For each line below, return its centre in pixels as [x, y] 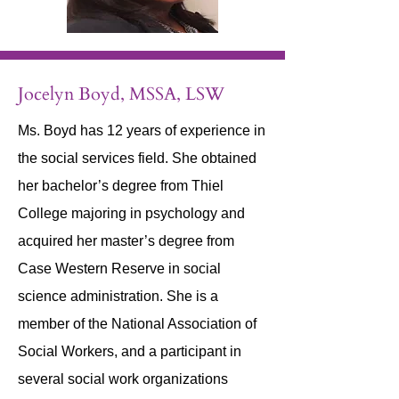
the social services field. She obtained [137, 158]
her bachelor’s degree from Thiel [121, 186]
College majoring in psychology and [131, 213]
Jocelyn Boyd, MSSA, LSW [121, 94]
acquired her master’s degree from [126, 241]
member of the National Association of [137, 324]
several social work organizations [123, 379]
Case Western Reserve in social [119, 269]
